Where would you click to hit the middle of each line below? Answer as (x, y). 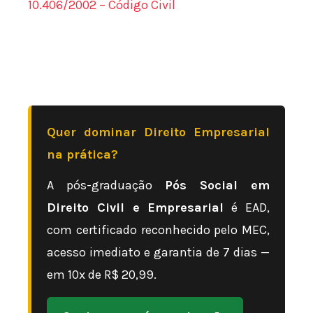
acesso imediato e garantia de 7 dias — (158, 252)
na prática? (82, 154)
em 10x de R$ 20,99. (102, 274)
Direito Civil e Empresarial (136, 207)
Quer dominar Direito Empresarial (158, 132)
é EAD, (247, 207)
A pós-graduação (106, 185)
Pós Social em (217, 185)
